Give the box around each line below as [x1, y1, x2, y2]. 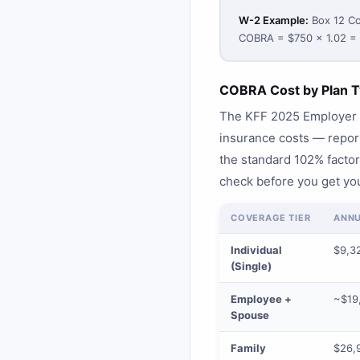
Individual [231, 243, 282, 256]
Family [231, 342, 266, 354]
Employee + [231, 292, 292, 305]
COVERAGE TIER [231, 212, 311, 223]
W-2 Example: [238, 13, 309, 27]
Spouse [231, 309, 269, 321]
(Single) [231, 260, 272, 272]
